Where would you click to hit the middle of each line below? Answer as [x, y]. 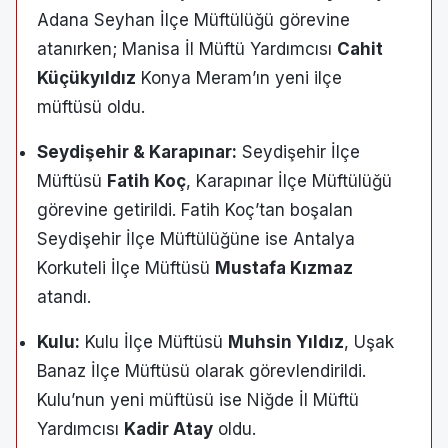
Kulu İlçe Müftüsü [154, 342]
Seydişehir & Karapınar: [137, 152]
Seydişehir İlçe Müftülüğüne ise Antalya [196, 239]
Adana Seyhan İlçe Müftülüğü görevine [193, 20]
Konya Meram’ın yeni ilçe [239, 78]
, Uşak [369, 342]
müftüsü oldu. [91, 107]
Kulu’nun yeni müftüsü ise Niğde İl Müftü [198, 400]
